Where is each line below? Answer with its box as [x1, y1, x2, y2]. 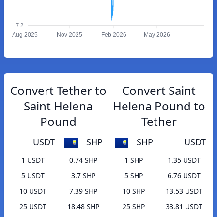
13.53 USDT [166, 186, 202, 196]
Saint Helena [24, 98, 93, 114]
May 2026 [144, 31, 170, 39]
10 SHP [123, 186, 145, 196]
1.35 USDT [168, 155, 201, 165]
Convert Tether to [10, 82, 107, 98]
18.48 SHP [67, 202, 99, 212]
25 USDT [19, 202, 46, 212]
